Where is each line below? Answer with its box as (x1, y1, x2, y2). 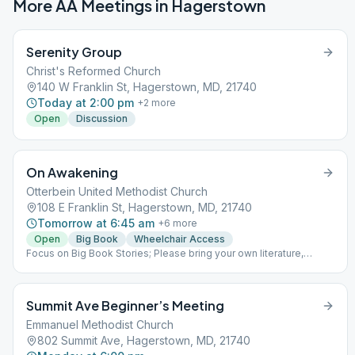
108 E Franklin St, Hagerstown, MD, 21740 (37, 200, 252, 214)
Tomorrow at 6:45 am (37, 216, 155, 230)
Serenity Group (26, 44, 122, 60)
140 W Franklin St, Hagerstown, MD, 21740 (37, 80, 257, 94)
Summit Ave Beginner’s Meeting (26, 297, 224, 314)
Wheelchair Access (134, 233, 225, 245)
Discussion (76, 113, 128, 124)
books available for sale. (26, 260, 141, 272)
